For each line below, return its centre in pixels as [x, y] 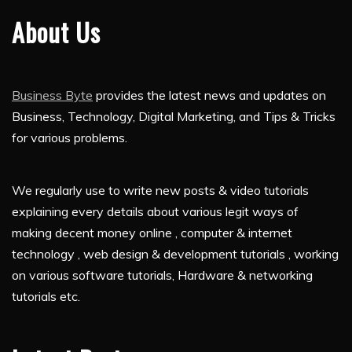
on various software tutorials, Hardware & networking [162, 275]
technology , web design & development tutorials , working [175, 254]
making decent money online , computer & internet [152, 233]
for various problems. [70, 138]
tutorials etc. [46, 297]
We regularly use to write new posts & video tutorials [160, 191]
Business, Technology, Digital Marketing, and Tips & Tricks [174, 117]
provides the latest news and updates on [209, 95]
